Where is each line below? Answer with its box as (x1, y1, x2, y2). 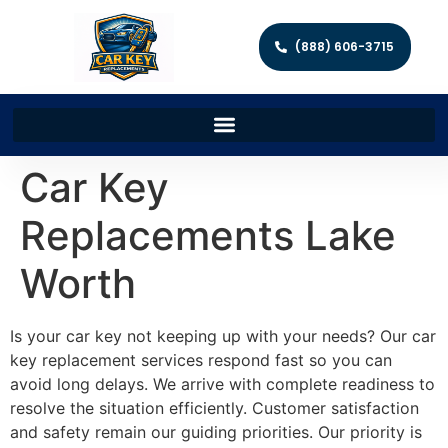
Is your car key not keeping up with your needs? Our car (10, 325, 436, 346)
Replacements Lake (20, 210, 396, 260)
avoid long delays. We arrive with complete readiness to (10, 373, 435, 394)
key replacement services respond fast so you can (10, 349, 392, 370)
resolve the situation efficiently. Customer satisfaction (10, 397, 419, 418)
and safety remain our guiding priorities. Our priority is (10, 421, 422, 442)
